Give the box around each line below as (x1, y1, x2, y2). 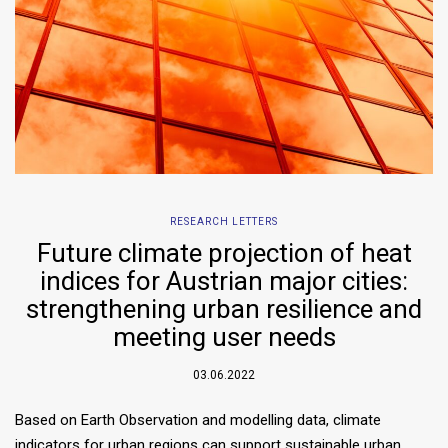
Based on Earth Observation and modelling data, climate (15, 411, 381, 430)
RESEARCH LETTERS (170, 216, 278, 228)
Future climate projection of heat (36, 238, 412, 269)
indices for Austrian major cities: (40, 266, 408, 297)
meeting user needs (112, 322, 336, 353)
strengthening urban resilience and (26, 294, 422, 325)
